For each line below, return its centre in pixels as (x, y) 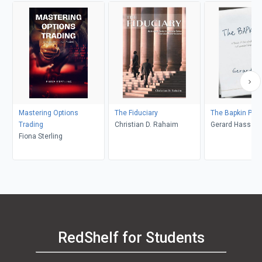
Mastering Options (48, 113)
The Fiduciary (136, 113)
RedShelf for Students (131, 238)
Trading (31, 124)
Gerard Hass (230, 124)
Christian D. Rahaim (146, 124)
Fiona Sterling (40, 136)
